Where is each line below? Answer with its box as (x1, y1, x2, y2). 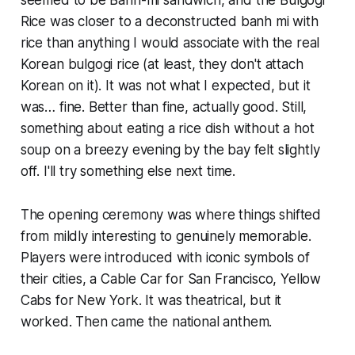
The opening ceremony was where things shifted (20, 206, 322, 223)
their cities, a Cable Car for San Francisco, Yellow (20, 270, 322, 287)
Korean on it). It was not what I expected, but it (20, 77, 311, 94)
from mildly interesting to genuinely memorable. (20, 227, 311, 244)
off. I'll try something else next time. (20, 162, 236, 179)
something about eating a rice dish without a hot (20, 120, 315, 136)
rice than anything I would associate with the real (20, 34, 320, 51)
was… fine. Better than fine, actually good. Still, (20, 98, 307, 115)
